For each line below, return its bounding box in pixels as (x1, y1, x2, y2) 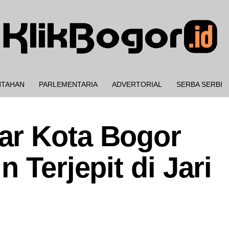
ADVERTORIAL (112, 80, 162, 88)
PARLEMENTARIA (39, 80, 98, 88)
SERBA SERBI (176, 80, 222, 88)
